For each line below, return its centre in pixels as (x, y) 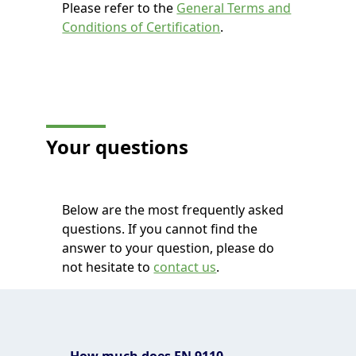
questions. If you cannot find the (160, 229)
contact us (185, 267)
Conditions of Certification (141, 27)
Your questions (118, 147)
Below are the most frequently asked (173, 210)
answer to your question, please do (168, 248)
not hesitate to (108, 267)
